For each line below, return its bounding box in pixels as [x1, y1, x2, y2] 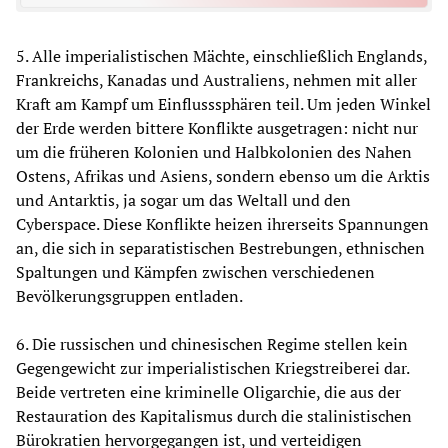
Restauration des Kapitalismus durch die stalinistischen [16, 405, 412, 428]
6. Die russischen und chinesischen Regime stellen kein [16, 333, 408, 356]
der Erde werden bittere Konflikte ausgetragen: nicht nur [16, 117, 418, 140]
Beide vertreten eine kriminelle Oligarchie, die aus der [16, 381, 401, 404]
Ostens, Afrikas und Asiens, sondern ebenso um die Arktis [16, 165, 430, 188]
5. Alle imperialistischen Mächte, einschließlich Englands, [16, 45, 427, 68]
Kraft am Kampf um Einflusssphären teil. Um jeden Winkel [16, 93, 431, 116]
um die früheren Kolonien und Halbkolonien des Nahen [16, 141, 412, 164]
